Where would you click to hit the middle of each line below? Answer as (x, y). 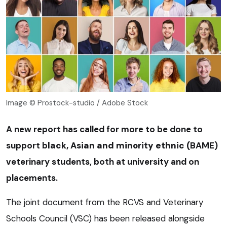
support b (27, 145)
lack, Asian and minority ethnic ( (119, 145)
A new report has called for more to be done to (104, 129)
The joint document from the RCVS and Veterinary (105, 202)
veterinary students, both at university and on (103, 161)
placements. (32, 178)
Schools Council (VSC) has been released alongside (105, 218)
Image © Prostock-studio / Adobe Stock (77, 103)
